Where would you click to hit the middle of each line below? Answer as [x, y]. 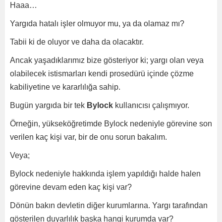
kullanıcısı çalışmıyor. [151, 105]
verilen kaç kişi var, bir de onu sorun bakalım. [88, 137]
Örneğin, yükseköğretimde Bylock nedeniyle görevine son [111, 124]
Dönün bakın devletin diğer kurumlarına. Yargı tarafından [109, 205]
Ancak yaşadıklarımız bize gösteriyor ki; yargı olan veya [107, 60]
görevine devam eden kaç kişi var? [71, 187]
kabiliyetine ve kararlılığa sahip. [65, 87]
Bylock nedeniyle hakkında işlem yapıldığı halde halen [105, 174]
